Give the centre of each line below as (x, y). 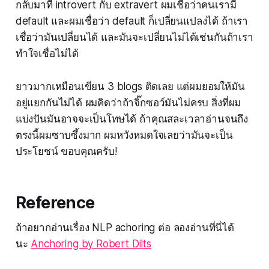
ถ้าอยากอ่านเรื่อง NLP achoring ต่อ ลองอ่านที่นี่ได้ (125, 228)
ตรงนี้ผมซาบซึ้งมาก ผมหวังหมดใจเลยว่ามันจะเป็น (124, 135)
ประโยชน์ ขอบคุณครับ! (66, 152)
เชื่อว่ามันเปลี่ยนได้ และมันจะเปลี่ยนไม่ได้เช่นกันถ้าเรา (134, 38)
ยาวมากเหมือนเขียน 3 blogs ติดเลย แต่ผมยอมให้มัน (130, 87)
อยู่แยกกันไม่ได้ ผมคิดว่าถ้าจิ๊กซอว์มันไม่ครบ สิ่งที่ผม (128, 103)
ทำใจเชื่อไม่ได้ (47, 54)
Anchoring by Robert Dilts (91, 244)
